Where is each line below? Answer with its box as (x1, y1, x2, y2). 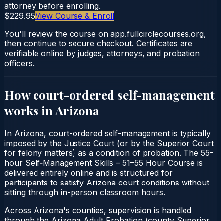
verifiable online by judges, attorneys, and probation (4, 48, 200, 58)
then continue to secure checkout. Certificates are (4, 38, 192, 48)
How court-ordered (4, 86, 117, 103)
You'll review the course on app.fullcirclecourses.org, (4, 28, 206, 38)
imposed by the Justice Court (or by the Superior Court (4, 138, 214, 148)
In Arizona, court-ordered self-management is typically (4, 128, 211, 138)
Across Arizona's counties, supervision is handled (4, 205, 191, 215)
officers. (4, 58, 35, 68)
